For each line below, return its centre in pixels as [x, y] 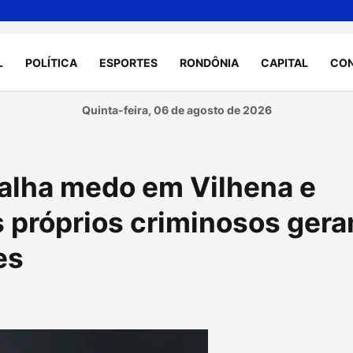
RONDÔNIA [209, 62]
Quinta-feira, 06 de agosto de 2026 [176, 110]
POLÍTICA [51, 62]
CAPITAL [284, 62]
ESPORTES [128, 62]
